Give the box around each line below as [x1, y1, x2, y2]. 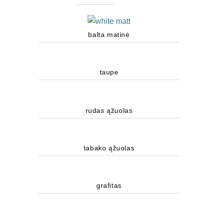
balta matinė [88, 31, 130, 39]
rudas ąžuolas [85, 106, 133, 114]
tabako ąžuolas [83, 144, 135, 152]
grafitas [96, 181, 122, 189]
